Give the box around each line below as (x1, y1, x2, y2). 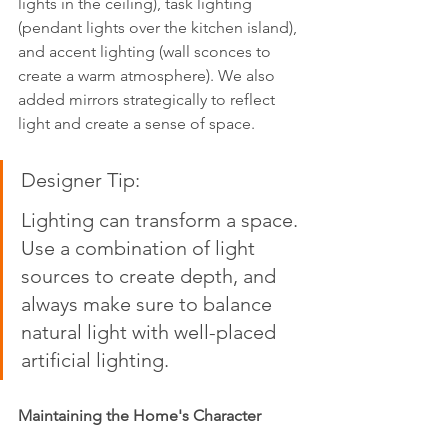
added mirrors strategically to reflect (18, 90, 279, 110)
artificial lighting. (21, 348, 169, 373)
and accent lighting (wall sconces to (18, 42, 275, 62)
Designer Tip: (21, 168, 150, 193)
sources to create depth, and (21, 264, 281, 289)
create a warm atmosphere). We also (18, 66, 279, 86)
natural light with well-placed (21, 320, 281, 345)
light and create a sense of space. (18, 114, 255, 134)
